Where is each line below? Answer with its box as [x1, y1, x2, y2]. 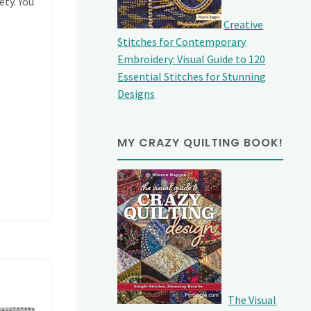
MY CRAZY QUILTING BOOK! [117, 134, 284, 151]
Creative [224, 17, 264, 32]
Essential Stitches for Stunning [117, 69, 267, 84]
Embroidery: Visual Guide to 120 [117, 52, 266, 67]
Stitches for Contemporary [117, 35, 246, 49]
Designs [117, 87, 155, 101]
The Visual [228, 292, 277, 307]
